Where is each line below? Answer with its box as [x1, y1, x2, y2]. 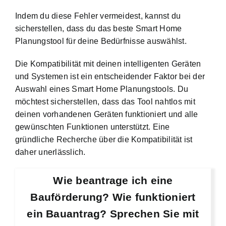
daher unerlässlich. [15, 147, 86, 156]
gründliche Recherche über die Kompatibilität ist [15, 135, 193, 144]
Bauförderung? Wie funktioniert [30, 191, 196, 203]
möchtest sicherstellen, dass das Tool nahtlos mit [15, 97, 195, 106]
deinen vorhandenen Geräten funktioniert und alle [15, 109, 198, 119]
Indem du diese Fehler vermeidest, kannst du [15, 11, 181, 20]
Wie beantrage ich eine [53, 175, 173, 187]
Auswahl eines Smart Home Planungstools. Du [15, 84, 189, 93]
